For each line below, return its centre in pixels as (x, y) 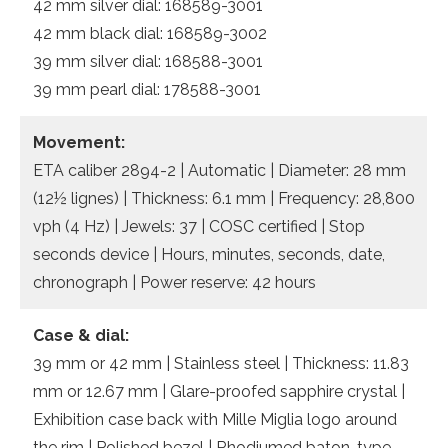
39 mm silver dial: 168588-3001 (148, 62)
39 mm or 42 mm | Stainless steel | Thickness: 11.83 (221, 364)
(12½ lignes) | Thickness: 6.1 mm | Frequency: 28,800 (224, 199)
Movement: (79, 143)
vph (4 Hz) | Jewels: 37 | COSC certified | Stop (199, 227)
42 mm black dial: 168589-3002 (150, 34)
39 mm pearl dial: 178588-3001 (147, 90)
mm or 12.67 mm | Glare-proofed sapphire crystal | (219, 392)
